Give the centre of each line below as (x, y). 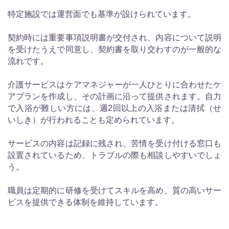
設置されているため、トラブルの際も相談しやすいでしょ (114, 155)
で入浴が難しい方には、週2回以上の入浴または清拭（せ (114, 108)
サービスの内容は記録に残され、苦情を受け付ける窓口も (114, 143)
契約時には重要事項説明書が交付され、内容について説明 (114, 37)
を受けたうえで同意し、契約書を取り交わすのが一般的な (114, 49)
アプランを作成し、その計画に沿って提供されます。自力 (114, 96)
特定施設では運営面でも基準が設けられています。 (102, 14)
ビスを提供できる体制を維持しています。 (85, 202)
